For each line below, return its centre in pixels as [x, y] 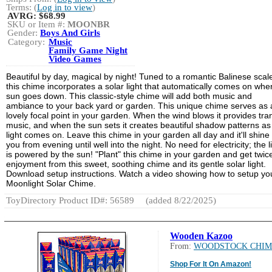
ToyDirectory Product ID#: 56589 [70, 200]
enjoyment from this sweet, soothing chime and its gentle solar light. [136, 164]
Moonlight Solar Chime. [51, 183]
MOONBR [89, 24]
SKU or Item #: [37, 24]
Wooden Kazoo [201, 236]
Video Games [75, 59]
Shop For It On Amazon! [211, 264]
